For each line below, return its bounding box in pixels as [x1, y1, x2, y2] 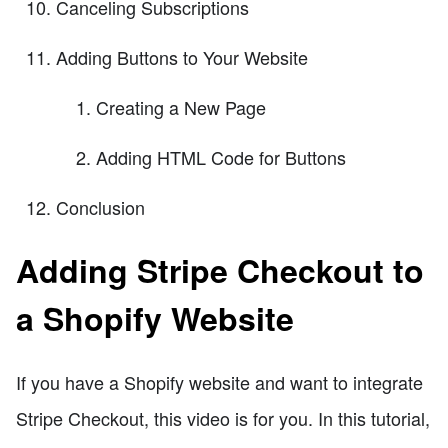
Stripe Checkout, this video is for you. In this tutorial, [16, 404, 430, 431]
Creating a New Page [96, 93, 266, 120]
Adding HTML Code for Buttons [96, 143, 346, 170]
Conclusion [56, 193, 145, 220]
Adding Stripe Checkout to [16, 247, 424, 294]
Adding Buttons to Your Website [56, 43, 308, 70]
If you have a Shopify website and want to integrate [16, 368, 423, 395]
